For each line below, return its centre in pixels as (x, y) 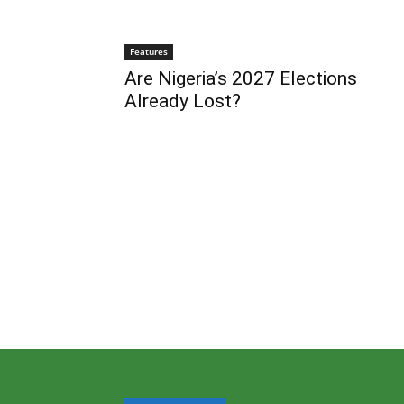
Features (149, 52)
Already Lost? (183, 101)
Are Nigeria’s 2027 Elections (241, 79)
